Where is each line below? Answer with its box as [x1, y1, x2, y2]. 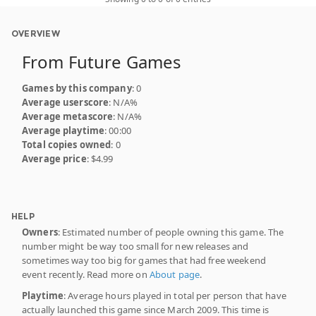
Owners [22, 225, 58, 238]
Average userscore [22, 95, 109, 109]
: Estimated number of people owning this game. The [57, 225, 284, 238]
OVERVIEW [11, 28, 60, 39]
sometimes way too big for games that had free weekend [22, 253, 266, 267]
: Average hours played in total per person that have [63, 288, 286, 302]
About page [149, 267, 200, 281]
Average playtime [22, 123, 105, 137]
